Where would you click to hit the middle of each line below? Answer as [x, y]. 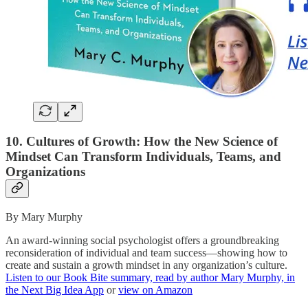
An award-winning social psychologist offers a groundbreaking [142, 241]
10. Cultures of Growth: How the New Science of [142, 142]
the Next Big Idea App [55, 290]
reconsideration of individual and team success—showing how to [146, 253]
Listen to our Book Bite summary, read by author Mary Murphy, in [150, 278]
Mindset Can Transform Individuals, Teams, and [143, 157]
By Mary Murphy [44, 217]
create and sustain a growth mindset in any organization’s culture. [146, 265]
